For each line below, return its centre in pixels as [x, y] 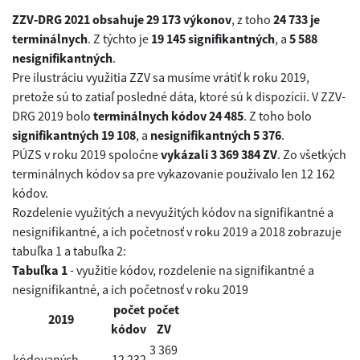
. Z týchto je [119, 38]
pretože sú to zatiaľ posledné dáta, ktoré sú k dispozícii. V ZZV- [179, 96]
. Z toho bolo [278, 115]
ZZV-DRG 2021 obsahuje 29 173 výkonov [122, 19]
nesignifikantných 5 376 [215, 135]
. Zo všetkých [312, 154]
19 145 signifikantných [213, 38]
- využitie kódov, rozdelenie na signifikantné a [191, 270]
